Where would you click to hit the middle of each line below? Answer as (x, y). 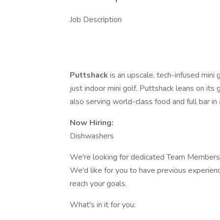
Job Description (96, 20)
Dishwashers (92, 136)
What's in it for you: (103, 205)
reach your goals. (98, 184)
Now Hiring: (92, 123)
